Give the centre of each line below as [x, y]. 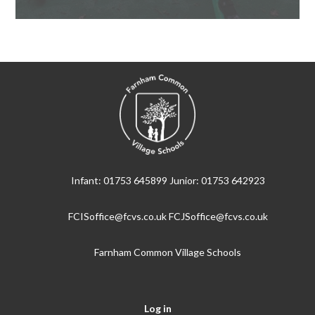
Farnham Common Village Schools [168, 252]
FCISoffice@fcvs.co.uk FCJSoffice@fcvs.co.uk [168, 216]
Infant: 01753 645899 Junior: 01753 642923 [168, 180]
